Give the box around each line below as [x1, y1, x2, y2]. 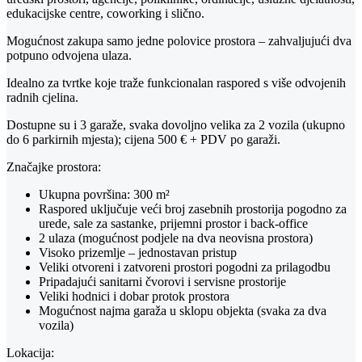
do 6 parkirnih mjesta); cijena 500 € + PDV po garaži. [6, 133, 280, 147]
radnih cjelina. [6, 90, 78, 105]
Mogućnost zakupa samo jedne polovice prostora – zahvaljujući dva [6, 34, 351, 48]
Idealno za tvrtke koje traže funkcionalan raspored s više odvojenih [6, 76, 346, 90]
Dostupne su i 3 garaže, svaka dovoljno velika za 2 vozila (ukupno [6, 118, 345, 133]
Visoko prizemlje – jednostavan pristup [39, 246, 237, 260]
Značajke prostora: [6, 160, 101, 175]
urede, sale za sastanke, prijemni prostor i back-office [39, 217, 308, 231]
